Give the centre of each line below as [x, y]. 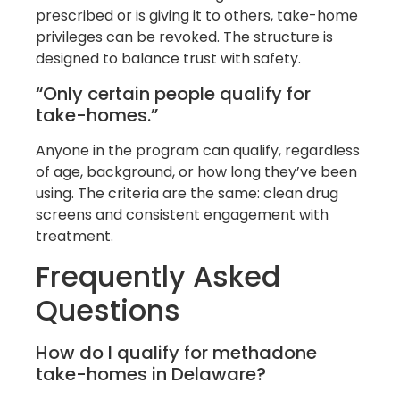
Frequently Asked [158, 277]
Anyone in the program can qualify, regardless [198, 150]
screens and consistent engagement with [182, 214]
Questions [108, 311]
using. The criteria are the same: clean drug [187, 193]
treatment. [75, 236]
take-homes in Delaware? [151, 375]
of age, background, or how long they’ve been [196, 171]
